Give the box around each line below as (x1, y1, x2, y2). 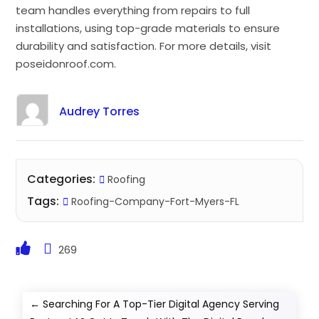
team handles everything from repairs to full (16, 2, 251, 18)
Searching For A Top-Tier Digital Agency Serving (43, 296, 280, 311)
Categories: (27, 170, 96, 187)
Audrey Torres (58, 103, 140, 120)
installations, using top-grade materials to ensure (16, 20, 281, 36)
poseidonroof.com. (16, 56, 117, 71)
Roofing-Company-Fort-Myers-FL (68, 194, 240, 209)
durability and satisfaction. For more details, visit (16, 38, 272, 53)
